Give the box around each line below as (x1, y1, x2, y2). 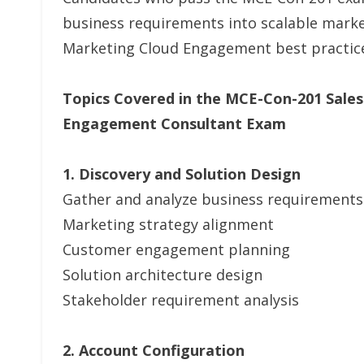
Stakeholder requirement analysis (63, 290, 299, 310)
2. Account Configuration (63, 340, 245, 360)
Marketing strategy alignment (63, 214, 274, 234)
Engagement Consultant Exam (63, 114, 286, 133)
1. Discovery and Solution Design (63, 164, 301, 184)
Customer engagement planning (63, 240, 290, 259)
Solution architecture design (63, 265, 262, 284)
